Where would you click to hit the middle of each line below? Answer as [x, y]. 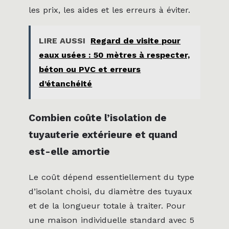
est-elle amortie [69, 151]
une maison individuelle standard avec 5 [111, 220]
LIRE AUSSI [62, 41]
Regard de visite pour [136, 41]
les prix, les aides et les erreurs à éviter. [109, 10]
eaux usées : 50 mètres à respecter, [114, 55]
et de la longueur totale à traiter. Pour [107, 205]
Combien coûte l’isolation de [98, 118]
